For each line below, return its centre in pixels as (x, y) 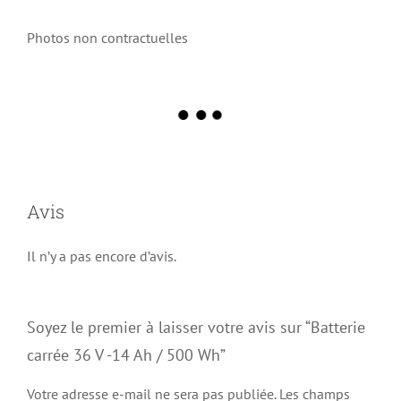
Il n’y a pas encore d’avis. (101, 256)
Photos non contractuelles (107, 37)
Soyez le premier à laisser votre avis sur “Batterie (196, 327)
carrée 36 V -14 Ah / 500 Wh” (126, 355)
